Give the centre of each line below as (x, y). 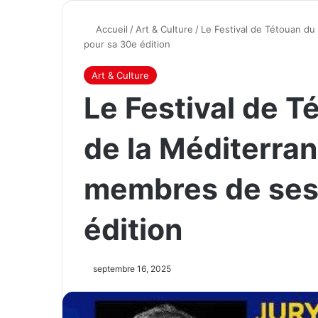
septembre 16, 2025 (132, 269)
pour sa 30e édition (127, 44)
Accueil (110, 29)
